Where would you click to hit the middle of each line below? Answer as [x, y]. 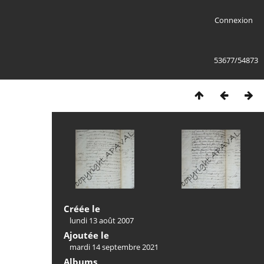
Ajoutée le [86, 235]
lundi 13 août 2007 [102, 220]
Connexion [233, 20]
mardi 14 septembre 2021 [114, 247]
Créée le [82, 209]
